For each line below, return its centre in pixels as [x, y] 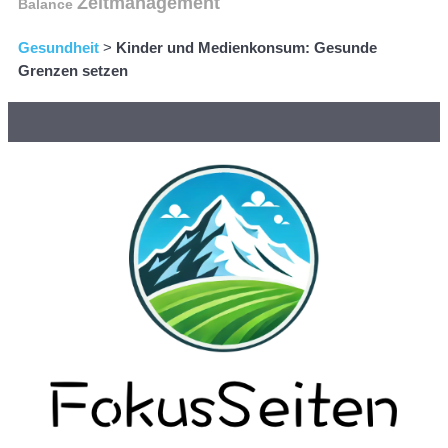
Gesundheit [58, 48]
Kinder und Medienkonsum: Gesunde [246, 48]
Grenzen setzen [73, 71]
